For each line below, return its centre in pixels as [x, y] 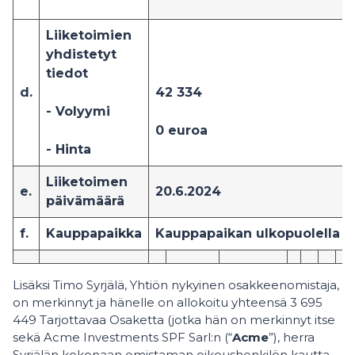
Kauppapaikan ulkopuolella [248, 233]
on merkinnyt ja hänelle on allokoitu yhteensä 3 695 [168, 302]
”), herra [292, 337]
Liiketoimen [87, 182]
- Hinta [69, 149]
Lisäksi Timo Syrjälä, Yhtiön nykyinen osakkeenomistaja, [176, 285]
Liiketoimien [89, 35]
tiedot [67, 73]
